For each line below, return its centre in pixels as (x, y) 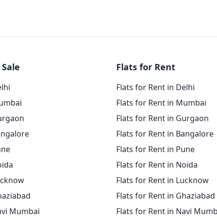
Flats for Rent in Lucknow (163, 180)
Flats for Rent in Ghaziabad (166, 196)
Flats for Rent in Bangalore (165, 134)
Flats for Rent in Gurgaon (163, 118)
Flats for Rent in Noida (157, 165)
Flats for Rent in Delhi (155, 87)
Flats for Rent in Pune (155, 149)
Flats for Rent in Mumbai (161, 103)
